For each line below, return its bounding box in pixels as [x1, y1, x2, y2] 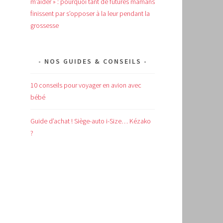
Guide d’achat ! [30, 116, 74, 125]
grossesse [30, 20, 59, 30]
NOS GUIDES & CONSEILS [44, 56, 141, 66]
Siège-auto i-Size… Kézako [74, 116, 151, 125]
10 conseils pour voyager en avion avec [30, 80, 141, 90]
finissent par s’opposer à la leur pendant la [30, 8, 150, 18]
